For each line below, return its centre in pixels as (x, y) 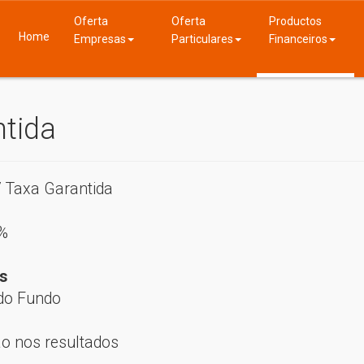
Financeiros (298, 39)
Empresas (100, 39)
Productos (295, 21)
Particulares (202, 39)
